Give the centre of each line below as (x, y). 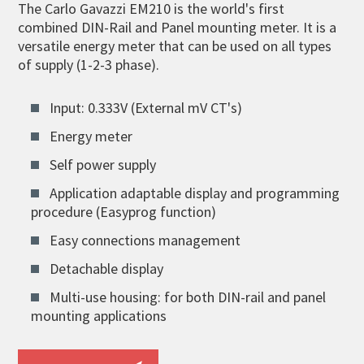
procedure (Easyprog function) (124, 211)
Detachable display (107, 268)
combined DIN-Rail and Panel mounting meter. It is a (178, 27)
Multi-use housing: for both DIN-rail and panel (188, 297)
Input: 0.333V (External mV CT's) (146, 107)
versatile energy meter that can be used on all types (175, 45)
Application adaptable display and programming (195, 193)
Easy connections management (145, 240)
